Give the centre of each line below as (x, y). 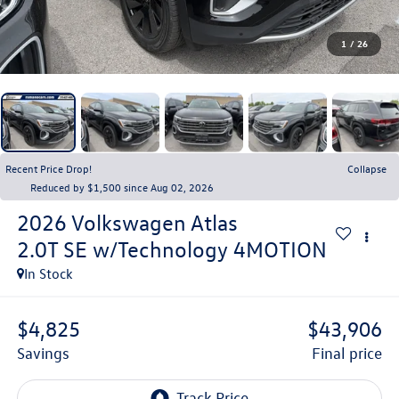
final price (352, 354)
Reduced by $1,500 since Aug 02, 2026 (122, 187)
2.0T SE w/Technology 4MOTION (171, 249)
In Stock (48, 273)
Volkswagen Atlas (154, 222)
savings (47, 354)
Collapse (367, 168)
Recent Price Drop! (49, 168)
